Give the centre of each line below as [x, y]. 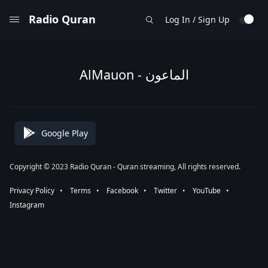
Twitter [165, 191]
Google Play [65, 133]
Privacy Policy [32, 191]
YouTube [207, 191]
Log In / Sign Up [197, 19]
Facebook [122, 191]
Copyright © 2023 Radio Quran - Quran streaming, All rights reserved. [125, 167]
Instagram [27, 205]
